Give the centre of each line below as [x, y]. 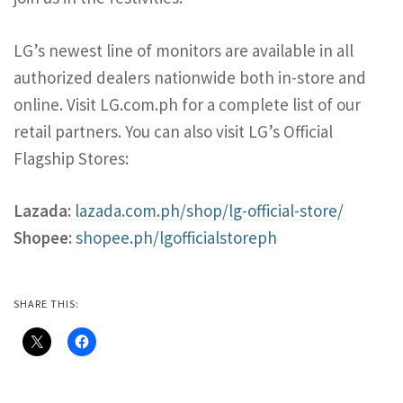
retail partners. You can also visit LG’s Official [173, 131]
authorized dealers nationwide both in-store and [190, 77]
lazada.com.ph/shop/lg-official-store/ [211, 211]
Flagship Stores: [71, 158]
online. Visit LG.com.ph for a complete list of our [187, 104]
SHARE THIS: [46, 303]
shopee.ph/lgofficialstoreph [176, 238]
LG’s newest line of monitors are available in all [184, 50]
